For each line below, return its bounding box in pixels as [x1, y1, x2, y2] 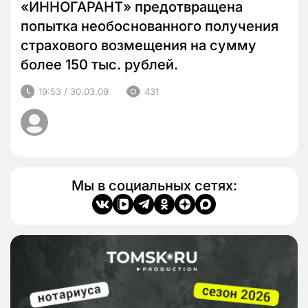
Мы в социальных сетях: [71, 177, 237, 195]
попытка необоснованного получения [21, 18, 278, 35]
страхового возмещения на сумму [21, 37, 256, 54]
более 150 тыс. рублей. [21, 56, 178, 74]
